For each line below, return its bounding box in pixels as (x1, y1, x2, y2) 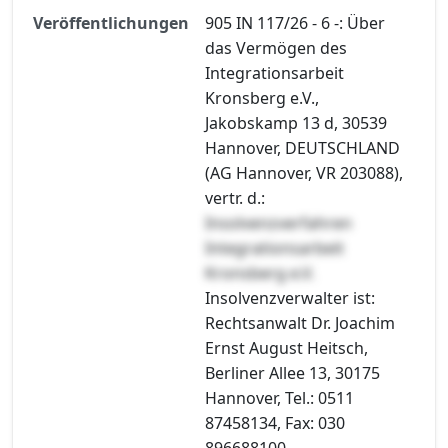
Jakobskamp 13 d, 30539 (205, 111, 387, 134)
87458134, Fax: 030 (205, 411, 345, 434)
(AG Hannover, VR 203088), (205, 161, 403, 184)
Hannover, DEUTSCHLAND (205, 136, 400, 159)
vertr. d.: (205, 186, 265, 209)
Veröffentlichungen (33, 11, 189, 34)
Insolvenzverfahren (205, 211, 352, 234)
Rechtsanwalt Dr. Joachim (205, 311, 395, 334)
